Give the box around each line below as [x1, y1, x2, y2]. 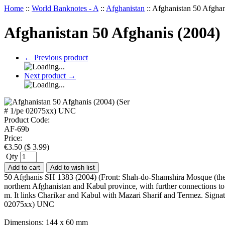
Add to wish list [50, 163, 95, 171]
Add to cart [8, 163, 40, 171]
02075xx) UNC [4, 199, 54, 208]
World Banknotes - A [32, 4, 98, 13]
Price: [4, 133, 22, 142]
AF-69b [4, 124, 29, 133]
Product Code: [4, 115, 50, 124]
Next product [24, 71, 68, 80]
